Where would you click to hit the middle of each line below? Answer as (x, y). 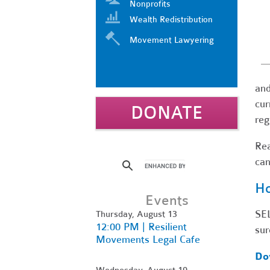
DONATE (167, 113)
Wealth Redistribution (171, 19)
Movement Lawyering (172, 40)
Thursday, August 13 (137, 214)
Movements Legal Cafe (148, 239)
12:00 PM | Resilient (141, 227)
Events (167, 200)
